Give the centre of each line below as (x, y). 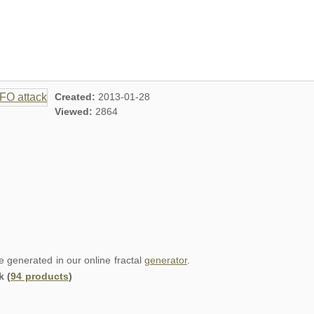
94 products (40, 276)
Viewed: (75, 111)
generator (166, 260)
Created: (77, 97)
